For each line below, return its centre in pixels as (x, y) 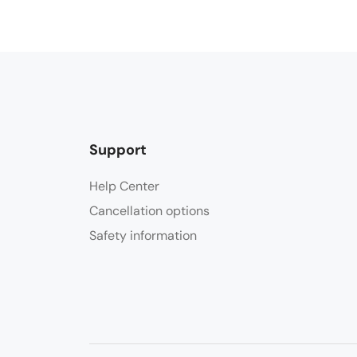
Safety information (143, 235)
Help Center (124, 186)
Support (118, 149)
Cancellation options (149, 210)
